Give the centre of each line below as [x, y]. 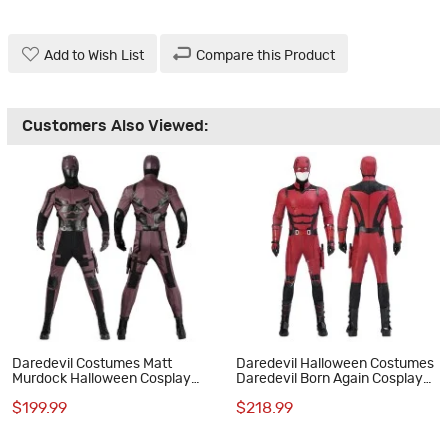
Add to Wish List [94, 56]
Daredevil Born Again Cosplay [329, 378]
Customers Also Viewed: [115, 126]
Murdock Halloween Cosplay [101, 378]
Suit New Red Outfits [300, 393]
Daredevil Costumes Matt [92, 363]
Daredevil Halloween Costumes [334, 363]
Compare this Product [265, 56]
